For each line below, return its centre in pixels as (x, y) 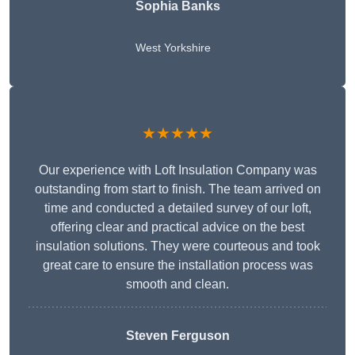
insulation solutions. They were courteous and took (177, 246)
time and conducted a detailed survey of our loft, (177, 208)
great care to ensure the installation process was (177, 265)
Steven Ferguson (177, 336)
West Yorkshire (173, 48)
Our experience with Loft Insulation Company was (177, 170)
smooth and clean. (177, 284)
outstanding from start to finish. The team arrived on (177, 189)
